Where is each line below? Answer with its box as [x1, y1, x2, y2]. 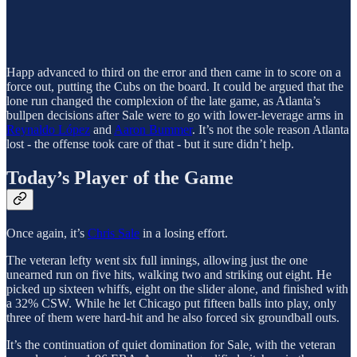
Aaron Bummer [114, 123, 192, 137]
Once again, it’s [6, 226, 88, 241]
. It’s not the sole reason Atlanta [192, 123, 349, 137]
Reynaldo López [6, 123, 90, 137]
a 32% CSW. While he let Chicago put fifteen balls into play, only [6, 296, 336, 311]
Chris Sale [88, 226, 139, 241]
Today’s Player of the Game [6, 167, 233, 189]
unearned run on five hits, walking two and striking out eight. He [6, 268, 331, 282]
